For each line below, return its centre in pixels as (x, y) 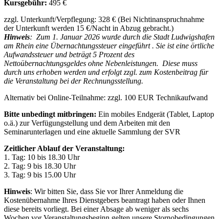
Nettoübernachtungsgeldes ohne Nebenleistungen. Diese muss (101, 64)
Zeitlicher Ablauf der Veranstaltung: (64, 149)
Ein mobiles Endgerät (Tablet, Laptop (155, 114)
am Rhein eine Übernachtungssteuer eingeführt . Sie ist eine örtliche (109, 46)
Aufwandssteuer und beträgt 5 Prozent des (69, 55)
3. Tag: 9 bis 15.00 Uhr (40, 175)
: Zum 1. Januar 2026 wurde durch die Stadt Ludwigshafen (122, 37)
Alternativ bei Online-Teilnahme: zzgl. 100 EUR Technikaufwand (106, 98)
